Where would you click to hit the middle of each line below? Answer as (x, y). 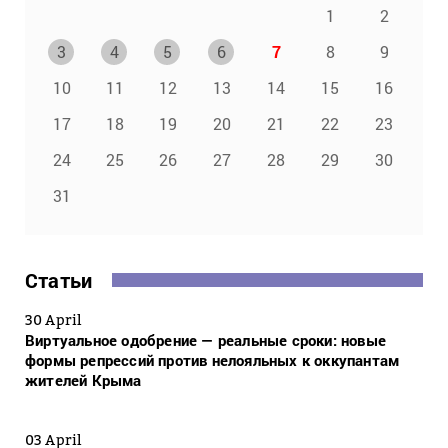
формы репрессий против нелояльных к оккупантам (212, 360)
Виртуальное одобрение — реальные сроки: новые (206, 340)
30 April (53, 320)
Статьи (59, 280)
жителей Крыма (83, 380)
